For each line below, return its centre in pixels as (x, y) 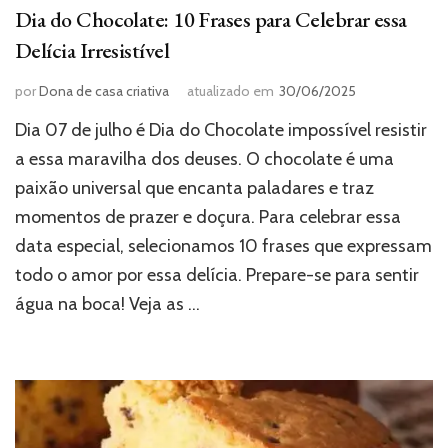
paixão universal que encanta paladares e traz (194, 187)
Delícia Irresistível (92, 50)
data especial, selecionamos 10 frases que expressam (223, 245)
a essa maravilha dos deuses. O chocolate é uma (204, 158)
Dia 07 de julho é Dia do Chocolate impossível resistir (221, 129)
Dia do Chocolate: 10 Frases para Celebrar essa (211, 19)
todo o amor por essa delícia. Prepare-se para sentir (217, 274)
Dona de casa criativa (104, 90)
